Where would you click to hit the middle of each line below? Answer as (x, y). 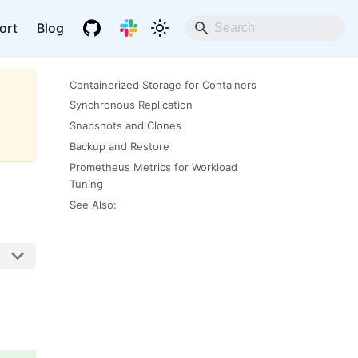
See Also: (93, 204)
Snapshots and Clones (125, 126)
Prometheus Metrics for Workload (153, 167)
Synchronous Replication (131, 105)
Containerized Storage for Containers (163, 84)
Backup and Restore (119, 146)
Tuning (86, 183)
